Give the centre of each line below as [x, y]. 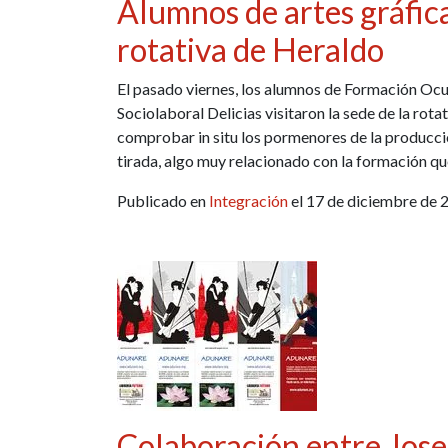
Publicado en [163, 200]
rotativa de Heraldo [250, 49]
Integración [248, 200]
